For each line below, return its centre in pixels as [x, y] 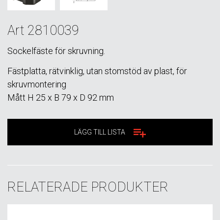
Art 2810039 [43, 30]
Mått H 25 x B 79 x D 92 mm [61, 97]
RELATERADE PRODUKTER [88, 187]
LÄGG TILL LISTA [99, 132]
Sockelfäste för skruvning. [56, 51]
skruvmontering [37, 84]
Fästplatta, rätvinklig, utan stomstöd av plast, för [97, 71]
